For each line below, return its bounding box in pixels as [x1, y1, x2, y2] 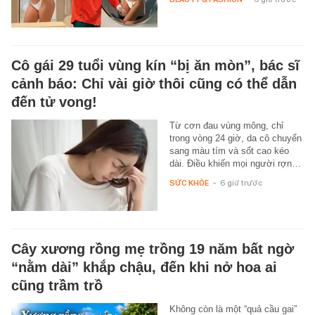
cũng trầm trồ [11, 277, 103, 293]
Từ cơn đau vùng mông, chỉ [169, 120, 283, 131]
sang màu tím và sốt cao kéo [169, 145, 289, 156]
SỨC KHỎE [169, 177, 209, 188]
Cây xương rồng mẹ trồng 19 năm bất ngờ [11, 240, 294, 257]
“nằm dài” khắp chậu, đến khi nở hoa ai [11, 259, 277, 275]
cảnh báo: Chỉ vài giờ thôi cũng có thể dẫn [11, 75, 297, 91]
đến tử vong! [11, 94, 97, 110]
